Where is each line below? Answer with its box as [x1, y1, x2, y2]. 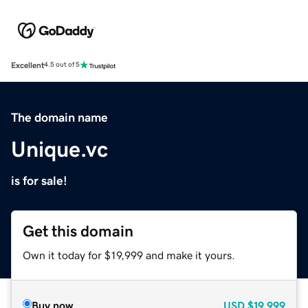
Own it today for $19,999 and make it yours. [23, 249, 235, 261]
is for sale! [11, 174, 67, 187]
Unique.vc [11, 137, 108, 160]
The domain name [11, 111, 108, 124]
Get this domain [23, 223, 133, 239]
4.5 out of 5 [44, 61, 80, 69]
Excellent [11, 60, 44, 69]
